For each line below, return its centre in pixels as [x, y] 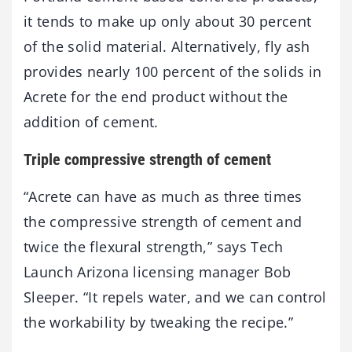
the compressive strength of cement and [163, 221]
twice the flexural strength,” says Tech [154, 246]
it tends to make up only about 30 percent [168, 21]
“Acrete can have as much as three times [163, 196]
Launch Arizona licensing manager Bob [158, 271]
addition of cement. [91, 121]
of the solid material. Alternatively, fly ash [167, 46]
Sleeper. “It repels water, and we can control [175, 297]
